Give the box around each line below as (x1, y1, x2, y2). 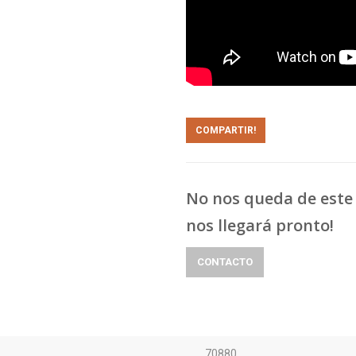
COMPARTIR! (195, 125, 256, 136)
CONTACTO (197, 256, 253, 268)
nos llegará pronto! (186, 215, 334, 236)
